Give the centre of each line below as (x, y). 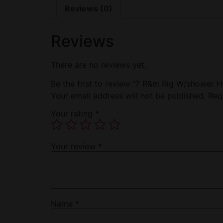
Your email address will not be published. (128, 96)
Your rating (73, 113)
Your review (74, 146)
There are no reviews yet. (99, 64)
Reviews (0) (89, 8)
